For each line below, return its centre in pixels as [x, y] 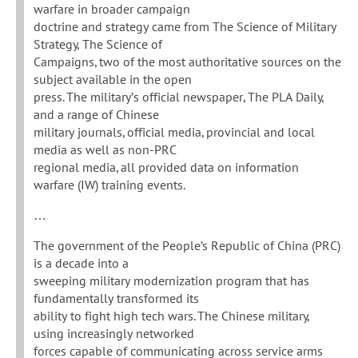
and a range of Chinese [96, 115]
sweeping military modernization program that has [171, 281]
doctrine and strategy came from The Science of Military [185, 27]
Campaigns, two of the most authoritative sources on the [187, 62]
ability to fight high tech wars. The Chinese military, [172, 316]
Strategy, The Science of [98, 44]
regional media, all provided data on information [166, 167]
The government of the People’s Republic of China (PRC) [187, 246]
